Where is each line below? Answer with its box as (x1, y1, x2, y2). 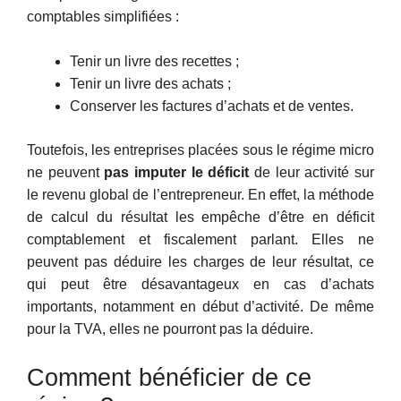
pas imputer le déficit (104, 165, 250, 181)
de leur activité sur (249, 165, 375, 181)
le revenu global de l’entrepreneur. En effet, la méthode (27, 187, 374, 203)
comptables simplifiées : (27, 8, 179, 24)
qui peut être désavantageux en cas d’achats (27, 277, 374, 293)
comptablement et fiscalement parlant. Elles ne (27, 232, 374, 248)
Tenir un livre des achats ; (70, 76, 231, 92)
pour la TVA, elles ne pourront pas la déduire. (27, 321, 313, 337)
